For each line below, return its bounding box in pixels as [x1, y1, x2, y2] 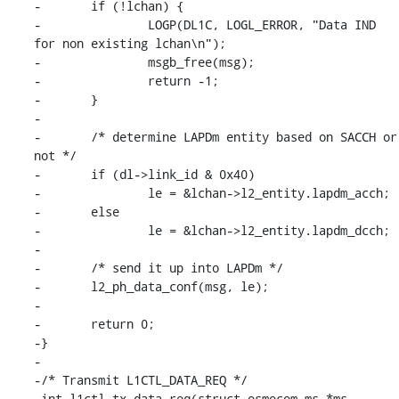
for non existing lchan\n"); [33, 34, 226, 52]
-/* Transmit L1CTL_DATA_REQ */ [33, 370, 248, 388]
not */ [33, 146, 77, 164]
